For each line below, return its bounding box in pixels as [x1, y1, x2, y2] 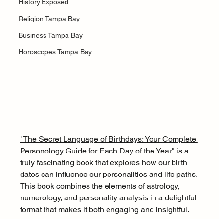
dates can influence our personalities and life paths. [20, 170, 199, 179]
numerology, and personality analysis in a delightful [20, 193, 198, 203]
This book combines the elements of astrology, [20, 181, 181, 191]
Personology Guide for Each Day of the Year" [20, 146, 175, 156]
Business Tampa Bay [18, 31, 83, 39]
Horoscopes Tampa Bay [18, 48, 92, 56]
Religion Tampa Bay [18, 15, 80, 22]
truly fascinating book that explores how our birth [20, 158, 189, 168]
